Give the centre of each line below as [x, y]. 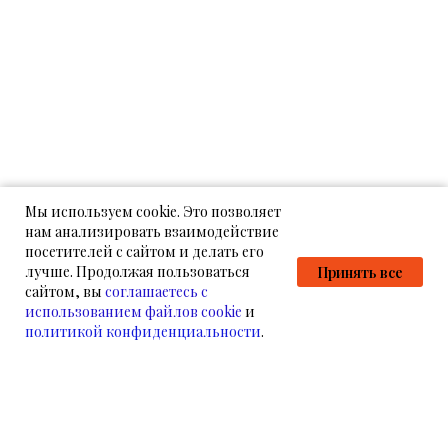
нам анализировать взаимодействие [152, 231]
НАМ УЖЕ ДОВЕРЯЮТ [172, 390]
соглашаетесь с [156, 291]
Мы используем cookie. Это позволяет [153, 211]
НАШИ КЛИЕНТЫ [135, 437]
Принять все [360, 272]
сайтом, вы [65, 291]
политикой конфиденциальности [143, 331]
